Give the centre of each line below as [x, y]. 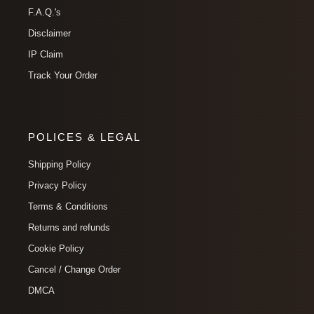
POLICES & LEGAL [84, 137]
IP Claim [46, 55]
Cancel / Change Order [74, 270]
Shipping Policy [60, 165]
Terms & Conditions [68, 207]
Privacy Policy [57, 186]
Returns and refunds [69, 228]
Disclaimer [49, 34]
